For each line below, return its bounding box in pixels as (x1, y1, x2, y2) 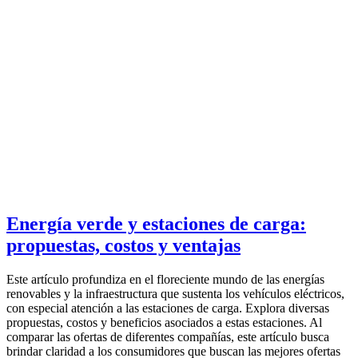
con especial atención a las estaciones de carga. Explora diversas (6, 300, 329, 315)
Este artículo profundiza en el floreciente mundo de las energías (6, 272, 324, 286)
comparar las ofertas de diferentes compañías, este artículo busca (6, 329, 329, 344)
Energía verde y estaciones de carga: (6, 213, 306, 234)
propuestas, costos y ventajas (6, 235, 241, 256)
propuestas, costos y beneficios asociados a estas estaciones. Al (6, 315, 322, 329)
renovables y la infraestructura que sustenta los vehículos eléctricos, (6, 286, 344, 300)
